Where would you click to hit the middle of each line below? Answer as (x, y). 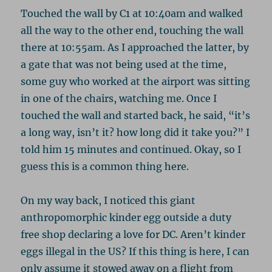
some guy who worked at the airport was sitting (136, 81)
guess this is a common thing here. (105, 166)
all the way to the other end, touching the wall (132, 30)
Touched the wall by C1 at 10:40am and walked (132, 13)
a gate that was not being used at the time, (124, 64)
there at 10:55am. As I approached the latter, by (135, 47)
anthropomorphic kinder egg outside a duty (126, 217)
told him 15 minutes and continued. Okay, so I (131, 149)
